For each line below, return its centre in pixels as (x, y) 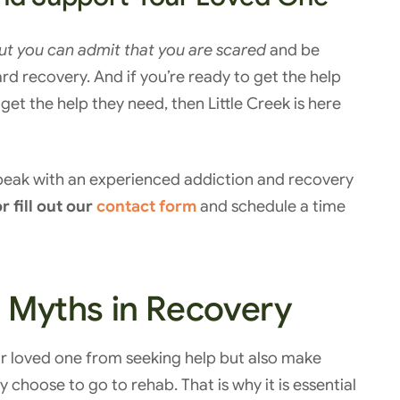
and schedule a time (271, 206)
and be (293, 50)
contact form (146, 206)
